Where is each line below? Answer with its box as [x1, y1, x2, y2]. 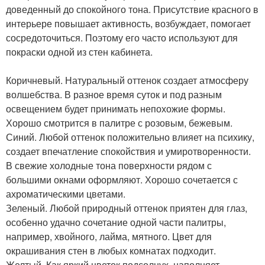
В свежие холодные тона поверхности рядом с [6, 158, 212, 172]
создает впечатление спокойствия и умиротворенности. [6, 144, 251, 158]
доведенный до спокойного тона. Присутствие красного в [6, 2, 258, 16]
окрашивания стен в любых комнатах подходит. [6, 243, 216, 257]
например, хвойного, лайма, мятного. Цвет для [6, 229, 212, 243]
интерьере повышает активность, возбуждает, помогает [6, 16, 251, 30]
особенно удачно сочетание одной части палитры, [6, 215, 226, 229]
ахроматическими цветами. [6, 186, 125, 201]
